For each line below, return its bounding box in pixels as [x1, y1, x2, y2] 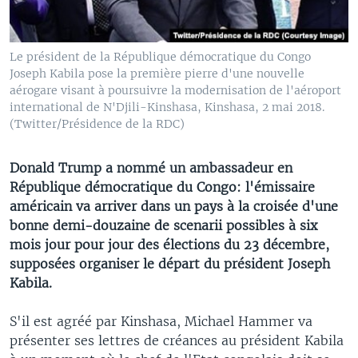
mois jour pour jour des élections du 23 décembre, [10, 236, 329, 253]
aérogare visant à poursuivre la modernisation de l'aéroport [10, 82, 341, 97]
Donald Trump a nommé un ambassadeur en [10, 159, 292, 176]
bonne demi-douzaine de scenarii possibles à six [10, 217, 317, 233]
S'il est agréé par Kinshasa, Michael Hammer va [10, 312, 312, 329]
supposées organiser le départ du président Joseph [10, 255, 330, 272]
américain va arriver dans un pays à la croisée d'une [10, 197, 338, 214]
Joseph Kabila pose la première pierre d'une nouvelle [10, 66, 304, 81]
